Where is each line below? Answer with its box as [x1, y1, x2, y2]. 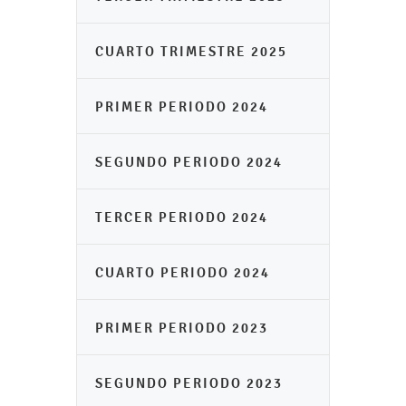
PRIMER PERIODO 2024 [95, 98, 268, 115]
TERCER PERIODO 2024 [95, 208, 268, 226]
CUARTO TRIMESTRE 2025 [95, 43, 287, 60]
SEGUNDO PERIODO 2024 [95, 153, 283, 170]
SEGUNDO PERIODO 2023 [95, 374, 283, 391]
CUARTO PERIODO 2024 [95, 264, 270, 281]
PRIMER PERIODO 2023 [95, 319, 268, 336]
